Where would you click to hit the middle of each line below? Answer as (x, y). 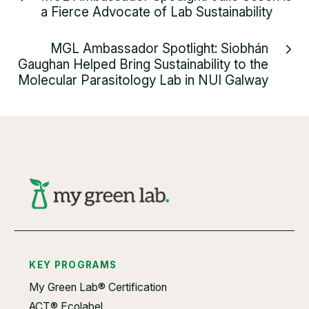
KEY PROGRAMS (73, 265)
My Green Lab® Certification (98, 288)
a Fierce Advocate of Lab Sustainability (157, 12)
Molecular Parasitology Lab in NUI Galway (143, 80)
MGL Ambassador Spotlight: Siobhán (159, 48)
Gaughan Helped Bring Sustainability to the (143, 64)
